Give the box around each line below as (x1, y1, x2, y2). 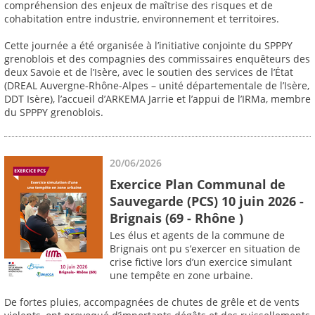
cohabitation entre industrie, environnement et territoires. (4, 12, 279, 26)
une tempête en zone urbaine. (110, 269, 253, 283)
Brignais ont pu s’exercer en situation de (110, 242, 300, 256)
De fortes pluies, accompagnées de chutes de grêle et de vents (4, 295, 300, 309)
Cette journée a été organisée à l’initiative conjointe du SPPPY (4, 39, 292, 53)
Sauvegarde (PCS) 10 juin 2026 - (110, 192, 304, 210)
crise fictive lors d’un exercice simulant (110, 255, 292, 269)
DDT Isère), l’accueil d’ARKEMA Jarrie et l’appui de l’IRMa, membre (4, 92, 311, 106)
